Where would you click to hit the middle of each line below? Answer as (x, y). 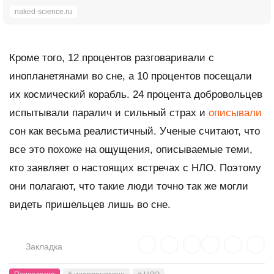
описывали (235, 113)
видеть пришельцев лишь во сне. (90, 204)
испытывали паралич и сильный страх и (109, 113)
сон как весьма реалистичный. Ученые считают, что (135, 131)
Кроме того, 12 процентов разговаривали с (112, 57)
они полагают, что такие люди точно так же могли (129, 186)
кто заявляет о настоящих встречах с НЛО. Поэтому (135, 168)
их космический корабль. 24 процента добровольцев (136, 94)
